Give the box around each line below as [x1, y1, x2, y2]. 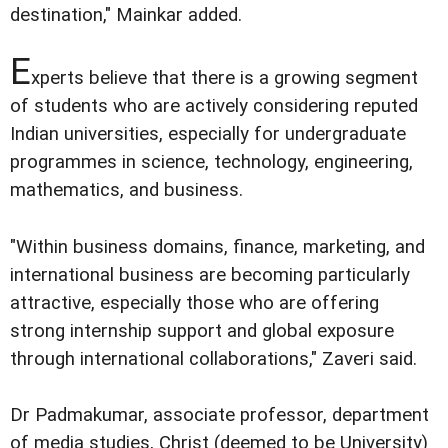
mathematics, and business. [10, 179, 243, 202]
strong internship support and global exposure [10, 319, 394, 342]
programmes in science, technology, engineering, [10, 151, 413, 174]
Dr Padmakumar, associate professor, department [10, 403, 429, 426]
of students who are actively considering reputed [10, 95, 418, 118]
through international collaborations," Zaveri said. [10, 347, 417, 370]
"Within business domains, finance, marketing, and [10, 235, 425, 258]
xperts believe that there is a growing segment [31, 67, 418, 90]
